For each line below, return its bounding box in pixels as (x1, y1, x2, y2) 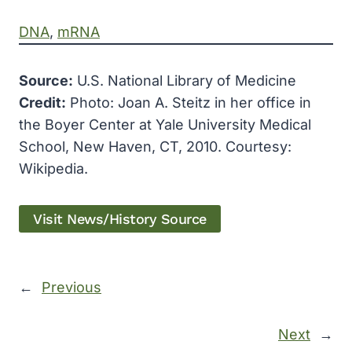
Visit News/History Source (33, 210, 207, 227)
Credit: (19, 93, 66, 111)
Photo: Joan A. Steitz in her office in (66, 93, 311, 111)
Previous (42, 279, 101, 296)
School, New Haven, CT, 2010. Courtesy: (19, 137, 291, 155)
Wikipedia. (19, 159, 88, 177)
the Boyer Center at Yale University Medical (19, 115, 311, 133)
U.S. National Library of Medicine (73, 71, 296, 89)
